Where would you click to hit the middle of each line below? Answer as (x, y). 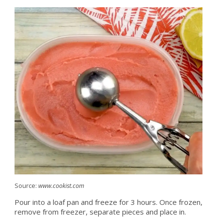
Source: (26, 186)
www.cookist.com (61, 186)
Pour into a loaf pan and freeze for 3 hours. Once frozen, (108, 202)
